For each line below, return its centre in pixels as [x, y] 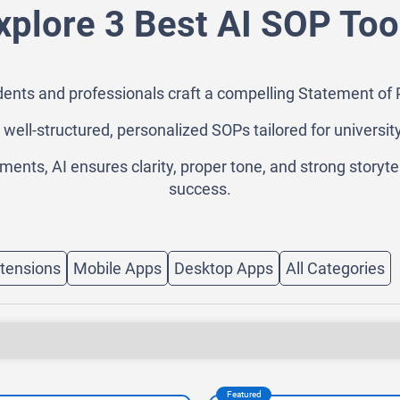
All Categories [335, 268]
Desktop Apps [224, 268]
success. [200, 189]
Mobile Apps [117, 268]
